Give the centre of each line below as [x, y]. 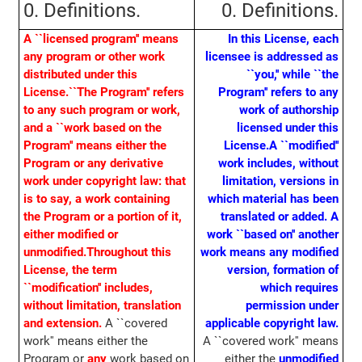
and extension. [62, 324]
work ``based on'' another [273, 235]
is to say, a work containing [97, 199]
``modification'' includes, [88, 288]
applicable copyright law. [272, 324]
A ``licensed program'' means [101, 39]
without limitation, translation [102, 306]
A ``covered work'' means [271, 341]
